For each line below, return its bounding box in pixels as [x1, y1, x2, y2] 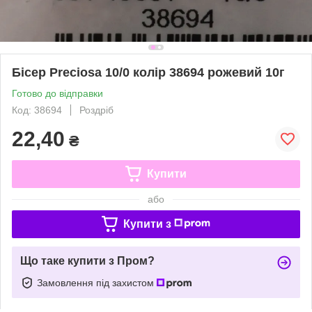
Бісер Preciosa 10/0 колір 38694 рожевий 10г [12, 65, 285, 79]
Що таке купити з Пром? [20, 254, 155, 267]
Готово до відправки [12, 87, 103, 99]
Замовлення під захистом [37, 276, 157, 288]
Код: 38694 [12, 104, 62, 116]
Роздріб [79, 104, 114, 116]
